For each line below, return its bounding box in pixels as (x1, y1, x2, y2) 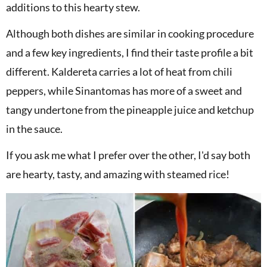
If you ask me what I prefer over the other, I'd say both (6, 148, 250, 162)
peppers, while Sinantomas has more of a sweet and (6, 83, 242, 97)
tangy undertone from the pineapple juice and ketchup (6, 103, 254, 116)
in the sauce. (6, 122, 63, 135)
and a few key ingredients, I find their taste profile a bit (6, 45, 253, 59)
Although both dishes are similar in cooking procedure (6, 26, 254, 40)
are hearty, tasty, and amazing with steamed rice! (6, 167, 229, 181)
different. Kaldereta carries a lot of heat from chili (6, 64, 232, 78)
